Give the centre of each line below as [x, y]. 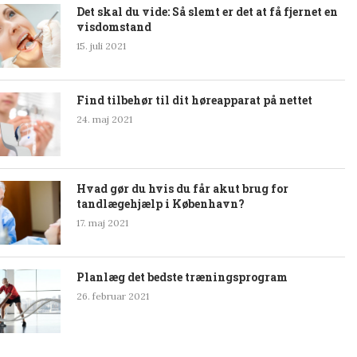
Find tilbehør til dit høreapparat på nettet [194, 100]
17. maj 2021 [102, 223]
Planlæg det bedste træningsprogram [182, 277]
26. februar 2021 [113, 296]
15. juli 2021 [101, 46]
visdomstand [114, 27]
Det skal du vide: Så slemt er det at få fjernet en [207, 12]
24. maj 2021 [104, 120]
